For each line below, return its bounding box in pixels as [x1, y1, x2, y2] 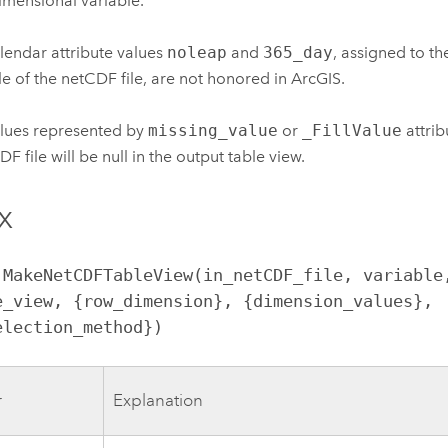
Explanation [113, 390, 204, 412]
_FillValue [301, 121, 402, 141]
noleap [166, 42, 227, 62]
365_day [262, 42, 333, 62]
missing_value [147, 121, 278, 141]
